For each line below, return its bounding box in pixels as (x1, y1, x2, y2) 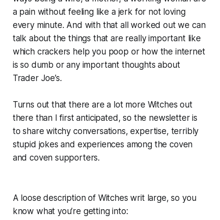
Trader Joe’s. (12, 73, 62, 83)
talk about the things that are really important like (12, 33, 201, 44)
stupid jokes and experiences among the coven (12, 139, 193, 150)
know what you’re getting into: (12, 206, 128, 217)
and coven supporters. (12, 153, 100, 163)
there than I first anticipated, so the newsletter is (12, 113, 197, 123)
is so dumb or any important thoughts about (12, 60, 180, 70)
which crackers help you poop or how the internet (12, 47, 205, 57)
